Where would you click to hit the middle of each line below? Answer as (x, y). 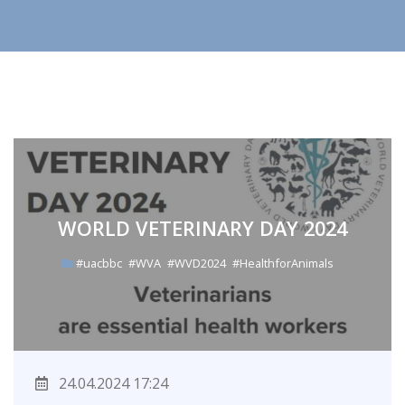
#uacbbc (100, 264)
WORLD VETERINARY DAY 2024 (202, 229)
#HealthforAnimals (283, 264)
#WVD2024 (198, 264)
